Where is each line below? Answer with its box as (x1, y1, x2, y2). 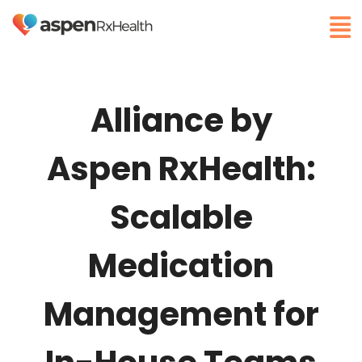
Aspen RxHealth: (46, 146, 316, 192)
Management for (43, 292, 319, 338)
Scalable (109, 195, 253, 241)
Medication (88, 243, 274, 289)
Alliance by (90, 98, 272, 144)
